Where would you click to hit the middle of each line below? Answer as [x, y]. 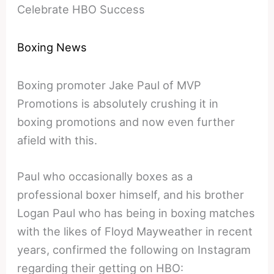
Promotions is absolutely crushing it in [118, 104]
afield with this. [57, 140]
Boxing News [52, 47]
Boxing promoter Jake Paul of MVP [109, 85]
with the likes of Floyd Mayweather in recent [135, 231]
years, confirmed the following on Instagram [134, 250]
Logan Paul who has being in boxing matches [136, 213]
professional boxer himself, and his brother [131, 195]
